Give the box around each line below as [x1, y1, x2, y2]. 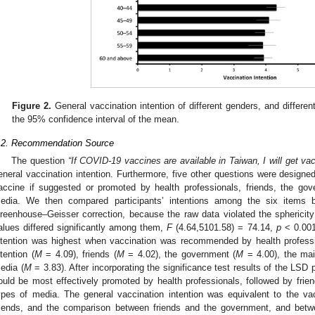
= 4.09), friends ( [41, 249, 117, 260]
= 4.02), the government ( [124, 249, 236, 260]
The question [11, 155, 68, 167]
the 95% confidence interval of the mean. [12, 113, 180, 124]
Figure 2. [12, 100, 52, 111]
